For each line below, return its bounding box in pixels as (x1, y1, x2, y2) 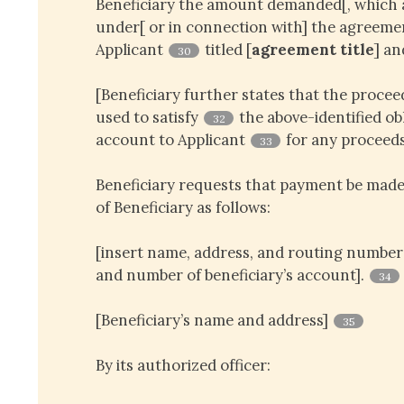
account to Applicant (96, 129, 250, 150)
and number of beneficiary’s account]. (96, 264, 369, 285)
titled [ (200, 39, 252, 60)
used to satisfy (96, 106, 203, 127)
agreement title (251, 39, 374, 60)
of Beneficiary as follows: (96, 197, 271, 217)
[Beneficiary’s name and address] (96, 309, 333, 330)
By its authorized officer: (96, 354, 271, 375)
